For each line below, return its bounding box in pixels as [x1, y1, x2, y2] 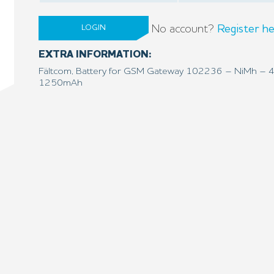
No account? [152, 23, 217, 35]
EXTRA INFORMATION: [39, 50, 152, 60]
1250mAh [39, 78, 83, 88]
